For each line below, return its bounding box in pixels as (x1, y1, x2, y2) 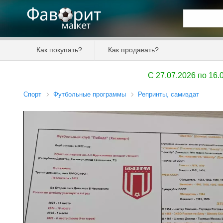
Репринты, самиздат (138, 90, 200, 98)
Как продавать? (108, 45, 159, 54)
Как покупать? (36, 45, 83, 54)
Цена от (183, 65, 207, 73)
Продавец (183, 88, 213, 96)
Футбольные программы (53, 90, 126, 98)
